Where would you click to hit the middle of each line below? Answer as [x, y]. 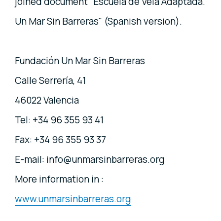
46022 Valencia [47, 100]
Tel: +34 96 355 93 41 [59, 120]
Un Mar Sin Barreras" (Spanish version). [98, 21]
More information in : [59, 179]
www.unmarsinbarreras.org [73, 199]
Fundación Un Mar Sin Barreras [80, 60]
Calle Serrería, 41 [50, 80]
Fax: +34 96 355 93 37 [60, 139]
